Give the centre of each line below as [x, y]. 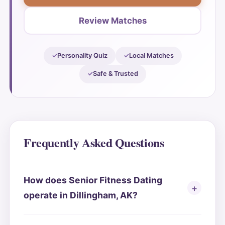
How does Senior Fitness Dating [93, 180]
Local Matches [151, 56]
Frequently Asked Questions [94, 142]
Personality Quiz [82, 56]
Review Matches [113, 20]
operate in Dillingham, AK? [80, 195]
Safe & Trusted [115, 74]
